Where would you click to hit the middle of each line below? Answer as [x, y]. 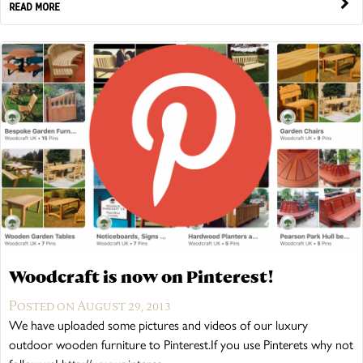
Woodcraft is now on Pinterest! [141, 277]
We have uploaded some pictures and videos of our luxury [158, 325]
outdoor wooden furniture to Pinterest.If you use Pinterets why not [181, 344]
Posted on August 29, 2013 [90, 305]
